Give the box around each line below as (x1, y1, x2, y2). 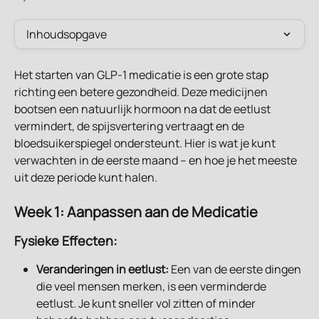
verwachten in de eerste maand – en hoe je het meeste (14, 152, 299, 168)
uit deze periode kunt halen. (14, 169, 157, 185)
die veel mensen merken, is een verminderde (36, 278, 268, 295)
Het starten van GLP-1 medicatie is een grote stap (14, 67, 271, 83)
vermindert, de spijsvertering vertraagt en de (14, 118, 246, 134)
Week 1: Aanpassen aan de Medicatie (14, 202, 258, 222)
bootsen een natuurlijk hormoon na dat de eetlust (14, 101, 273, 117)
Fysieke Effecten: (14, 232, 117, 250)
